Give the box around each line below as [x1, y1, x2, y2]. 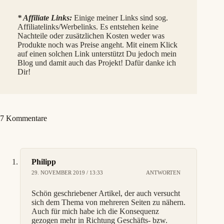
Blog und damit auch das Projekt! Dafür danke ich [17, 58, 176, 67]
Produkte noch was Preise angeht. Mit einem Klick [17, 40, 177, 49]
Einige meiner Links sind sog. [72, 13, 168, 22]
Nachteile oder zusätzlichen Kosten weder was [17, 31, 164, 40]
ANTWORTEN [146, 169, 181, 176]
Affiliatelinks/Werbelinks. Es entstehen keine [17, 22, 158, 31]
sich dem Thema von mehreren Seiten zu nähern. [31, 197, 185, 206]
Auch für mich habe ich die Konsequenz [31, 206, 159, 215]
